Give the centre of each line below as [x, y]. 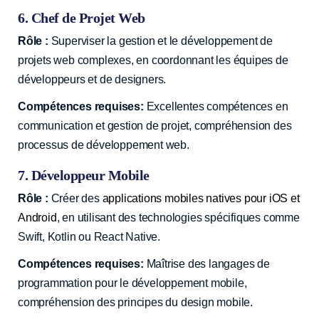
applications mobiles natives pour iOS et [201, 198]
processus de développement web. [104, 145]
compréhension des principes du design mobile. [135, 302]
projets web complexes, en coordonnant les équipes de [153, 60]
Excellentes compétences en [216, 106]
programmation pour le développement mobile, [132, 283]
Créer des [75, 198]
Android [37, 217]
